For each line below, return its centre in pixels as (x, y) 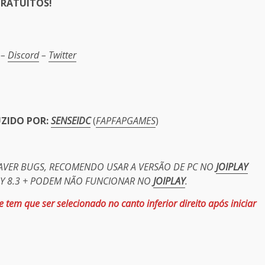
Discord (23, 55)
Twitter (62, 55)
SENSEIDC (71, 120)
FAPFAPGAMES (126, 120)
